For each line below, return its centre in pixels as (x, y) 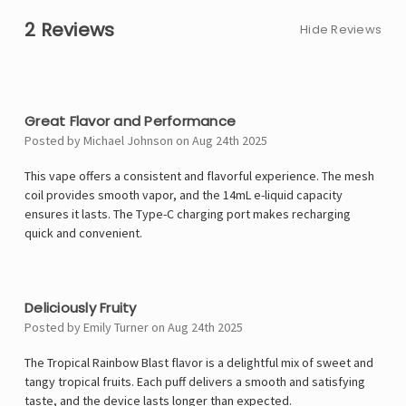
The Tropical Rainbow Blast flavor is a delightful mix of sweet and (199, 363)
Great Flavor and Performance (130, 121)
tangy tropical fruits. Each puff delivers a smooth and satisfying (195, 382)
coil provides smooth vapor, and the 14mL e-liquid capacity (184, 195)
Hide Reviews (341, 30)
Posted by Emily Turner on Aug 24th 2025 (134, 328)
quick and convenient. (83, 233)
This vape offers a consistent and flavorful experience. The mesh (199, 176)
